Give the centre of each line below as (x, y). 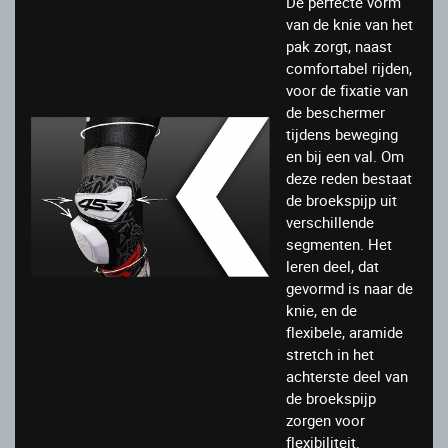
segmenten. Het (339, 244)
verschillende (330, 222)
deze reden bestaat (349, 178)
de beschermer (335, 112)
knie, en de (321, 310)
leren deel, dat (332, 266)
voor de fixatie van (347, 90)
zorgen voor (325, 420)
